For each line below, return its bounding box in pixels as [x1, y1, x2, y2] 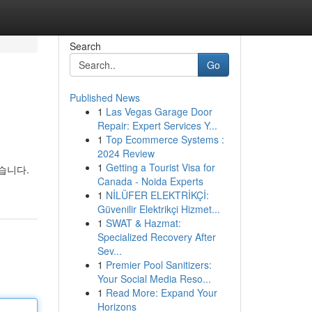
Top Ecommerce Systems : [105, 132, 224, 146]
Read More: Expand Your [105, 286, 217, 299]
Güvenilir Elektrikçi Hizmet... [97, 202, 220, 216]
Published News [69, 91, 140, 104]
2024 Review [97, 146, 155, 160]
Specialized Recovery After [97, 230, 216, 244]
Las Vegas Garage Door [105, 104, 212, 118]
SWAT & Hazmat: [105, 216, 181, 230]
